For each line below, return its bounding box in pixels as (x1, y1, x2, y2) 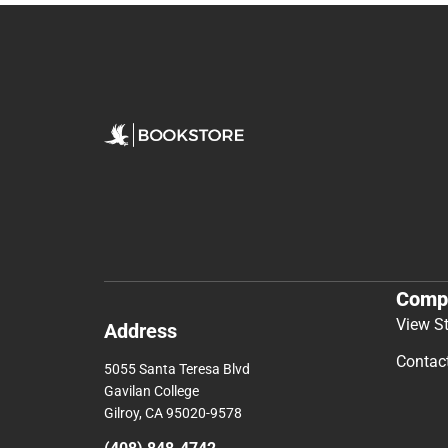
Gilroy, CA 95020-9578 (104, 405, 242, 422)
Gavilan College (104, 383, 199, 400)
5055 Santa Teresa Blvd (104, 361, 250, 378)
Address (104, 319, 177, 344)
